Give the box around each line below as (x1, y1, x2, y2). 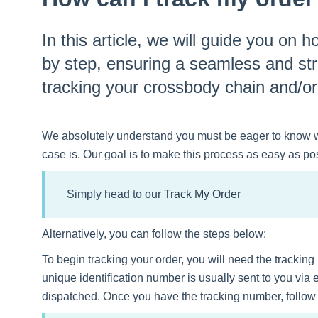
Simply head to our (66, 188, 164, 201)
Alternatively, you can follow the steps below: (41, 228, 266, 241)
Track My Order (163, 188, 243, 201)
